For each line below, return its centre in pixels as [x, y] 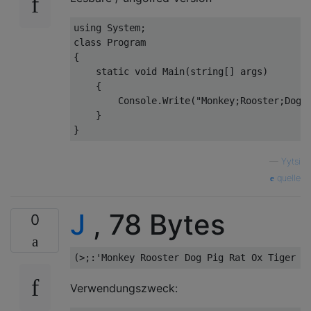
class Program [110, 42]
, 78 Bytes [155, 225]
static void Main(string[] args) [171, 72]
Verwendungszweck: [124, 288]
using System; [110, 28]
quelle [287, 178]
